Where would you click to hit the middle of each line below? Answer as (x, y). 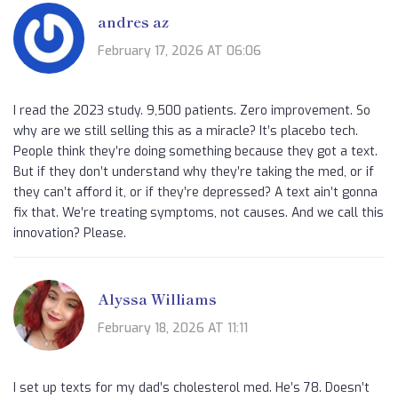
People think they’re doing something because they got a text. (195, 152)
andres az (133, 21)
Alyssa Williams (157, 298)
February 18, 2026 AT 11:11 (173, 328)
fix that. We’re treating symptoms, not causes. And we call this (199, 213)
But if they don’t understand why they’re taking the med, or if (194, 172)
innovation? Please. (70, 234)
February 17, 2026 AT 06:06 (179, 51)
